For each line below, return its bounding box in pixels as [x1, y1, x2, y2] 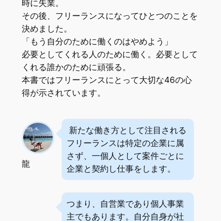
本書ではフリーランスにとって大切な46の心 [21, 74, 192, 85]
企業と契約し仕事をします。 [67, 163, 176, 174]
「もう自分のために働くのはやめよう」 [21, 36, 173, 46]
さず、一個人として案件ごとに [67, 150, 184, 161]
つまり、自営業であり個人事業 [67, 198, 184, 209]
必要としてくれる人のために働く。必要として [21, 49, 198, 59]
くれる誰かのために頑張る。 [21, 62, 131, 72]
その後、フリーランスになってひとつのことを [21, 10, 198, 21]
